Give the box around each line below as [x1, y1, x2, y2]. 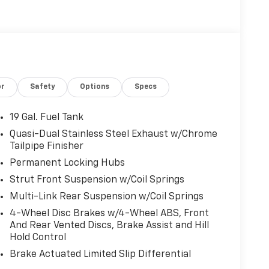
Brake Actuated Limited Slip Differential [9, 249, 191, 259]
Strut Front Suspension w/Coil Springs [9, 175, 184, 185]
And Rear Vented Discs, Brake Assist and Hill [9, 220, 209, 231]
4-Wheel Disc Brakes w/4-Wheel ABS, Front [9, 208, 209, 219]
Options [80, 83, 110, 91]
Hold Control [9, 232, 66, 243]
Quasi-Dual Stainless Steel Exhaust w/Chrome [9, 129, 217, 139]
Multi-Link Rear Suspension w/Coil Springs [9, 192, 204, 202]
